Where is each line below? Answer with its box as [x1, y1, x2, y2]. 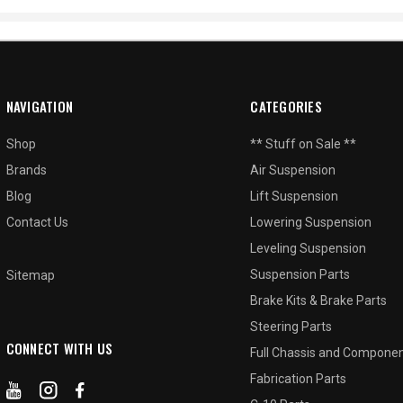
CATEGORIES [250, 95, 322, 116]
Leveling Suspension [250, 240, 367, 255]
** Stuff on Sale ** [250, 136, 357, 151]
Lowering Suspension [250, 214, 372, 229]
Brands [5, 162, 47, 177]
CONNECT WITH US [5, 337, 113, 358]
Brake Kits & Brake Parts [250, 292, 388, 308]
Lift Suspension [250, 188, 339, 203]
